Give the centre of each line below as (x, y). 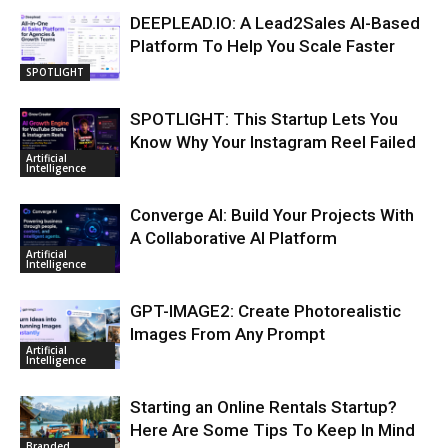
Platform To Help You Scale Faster (262, 45)
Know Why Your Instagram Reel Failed (273, 141)
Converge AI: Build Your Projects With (272, 214)
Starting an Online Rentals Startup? (263, 406)
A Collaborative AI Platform (233, 237)
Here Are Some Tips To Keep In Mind (272, 429)
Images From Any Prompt (227, 333)
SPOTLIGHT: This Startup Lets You (264, 118)
